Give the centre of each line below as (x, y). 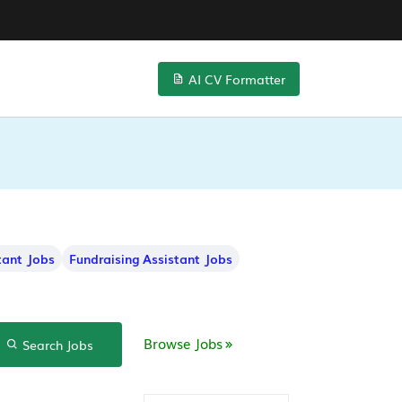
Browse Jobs (183, 343)
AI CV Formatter (235, 79)
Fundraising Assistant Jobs (151, 258)
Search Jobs (56, 345)
